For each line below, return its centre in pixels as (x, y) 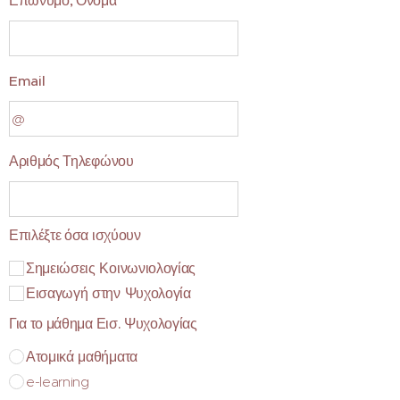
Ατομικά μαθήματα (82, 357)
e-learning (58, 382)
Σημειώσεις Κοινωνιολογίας (111, 269)
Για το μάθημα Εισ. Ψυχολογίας (103, 324)
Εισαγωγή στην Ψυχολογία (108, 294)
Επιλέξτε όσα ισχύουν (75, 236)
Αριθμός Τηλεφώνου (71, 162)
